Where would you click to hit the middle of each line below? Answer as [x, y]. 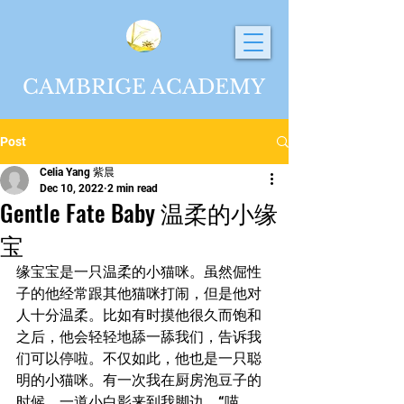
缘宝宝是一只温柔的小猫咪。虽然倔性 [139, 272]
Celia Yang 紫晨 [77, 172]
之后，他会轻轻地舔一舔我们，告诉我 [139, 337]
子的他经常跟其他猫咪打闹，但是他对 [139, 294]
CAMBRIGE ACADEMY [144, 87]
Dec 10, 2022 [72, 188]
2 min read [133, 188]
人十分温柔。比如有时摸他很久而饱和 [139, 315]
